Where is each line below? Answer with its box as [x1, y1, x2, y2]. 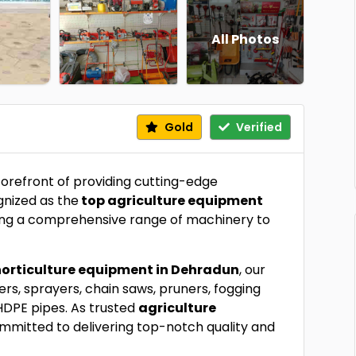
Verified [233, 119, 282, 135]
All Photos [211, 30, 279, 48]
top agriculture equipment [79, 192, 264, 210]
